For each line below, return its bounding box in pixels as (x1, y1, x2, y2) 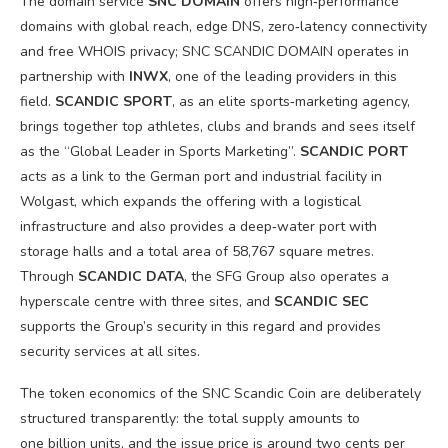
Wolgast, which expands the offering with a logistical (20, 192, 361, 211)
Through (20, 267, 78, 286)
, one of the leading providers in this (168, 67, 397, 86)
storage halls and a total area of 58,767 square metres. (20, 242, 374, 261)
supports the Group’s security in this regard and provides (20, 317, 381, 336)
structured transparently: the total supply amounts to (20, 409, 360, 428)
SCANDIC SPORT (55, 92, 172, 111)
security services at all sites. (20, 342, 200, 361)
